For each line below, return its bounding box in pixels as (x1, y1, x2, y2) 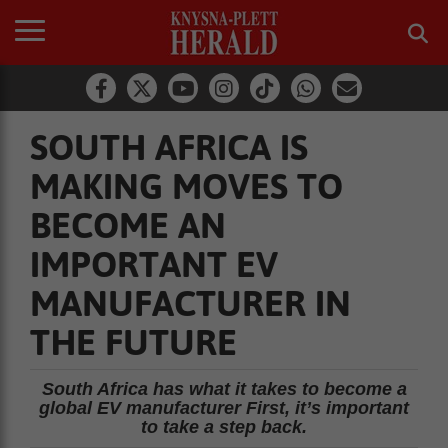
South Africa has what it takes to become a (41, 379, 407, 399)
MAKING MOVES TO (30, 165, 343, 207)
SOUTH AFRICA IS (30, 126, 308, 168)
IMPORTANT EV (30, 243, 278, 285)
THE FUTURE (30, 321, 237, 363)
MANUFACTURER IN (30, 282, 351, 324)
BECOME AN (30, 204, 226, 246)
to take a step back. (141, 417, 307, 437)
